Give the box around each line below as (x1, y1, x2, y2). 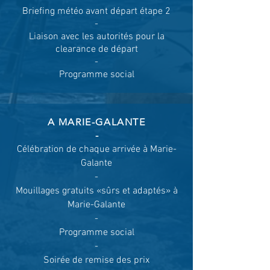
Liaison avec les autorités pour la (28, 31, 165, 43)
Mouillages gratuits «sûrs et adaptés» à (15, 185, 178, 197)
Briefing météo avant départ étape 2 (22, 5, 171, 17)
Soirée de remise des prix (43, 254, 149, 266)
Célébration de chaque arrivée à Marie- (16, 143, 177, 155)
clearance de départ (55, 43, 138, 55)
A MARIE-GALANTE (47, 116, 146, 128)
